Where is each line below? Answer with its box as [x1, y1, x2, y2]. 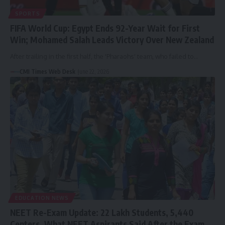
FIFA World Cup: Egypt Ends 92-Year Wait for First [10, 23, 200, 34]
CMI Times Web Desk [19, 68, 75, 76]
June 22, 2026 [77, 68, 109, 76]
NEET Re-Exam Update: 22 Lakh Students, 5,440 [10, 206, 193, 218]
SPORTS [15, 11, 40, 17]
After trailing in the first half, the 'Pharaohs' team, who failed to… [10, 52, 198, 61]
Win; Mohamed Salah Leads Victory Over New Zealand [10, 34, 214, 46]
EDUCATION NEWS [15, 194, 69, 201]
